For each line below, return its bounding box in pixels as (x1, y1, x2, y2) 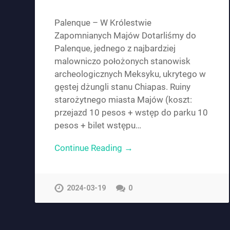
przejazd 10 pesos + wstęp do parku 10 (54, 107, 208, 118)
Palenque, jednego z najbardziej (54, 43, 176, 53)
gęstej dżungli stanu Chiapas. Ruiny (54, 81, 191, 92)
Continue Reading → (54, 142, 133, 153)
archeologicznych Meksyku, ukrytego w (54, 68, 206, 79)
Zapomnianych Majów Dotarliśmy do (54, 30, 197, 41)
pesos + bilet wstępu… (54, 120, 142, 130)
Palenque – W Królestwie (54, 17, 152, 28)
